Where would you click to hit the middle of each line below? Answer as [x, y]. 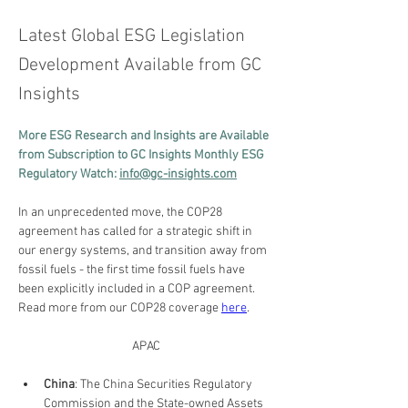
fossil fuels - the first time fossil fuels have [133, 270]
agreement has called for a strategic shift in [137, 232]
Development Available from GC [140, 66]
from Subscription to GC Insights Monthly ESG [143, 155]
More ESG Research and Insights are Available [145, 136]
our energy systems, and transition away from [144, 251]
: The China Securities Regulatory [165, 385]
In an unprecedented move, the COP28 [122, 213]
